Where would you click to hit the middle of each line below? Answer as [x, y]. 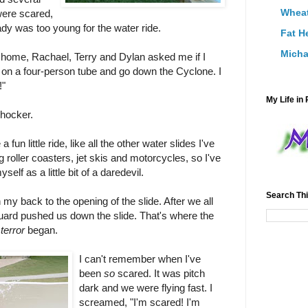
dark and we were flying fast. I [145, 287]
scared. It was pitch [159, 273]
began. [41, 230]
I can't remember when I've [140, 258]
